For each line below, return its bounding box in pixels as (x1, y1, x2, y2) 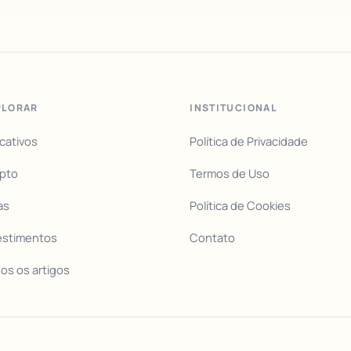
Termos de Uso (190, 165, 270, 182)
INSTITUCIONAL (190, 101, 277, 115)
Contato (190, 230, 236, 246)
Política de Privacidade (190, 133, 309, 150)
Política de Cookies (190, 197, 291, 214)
